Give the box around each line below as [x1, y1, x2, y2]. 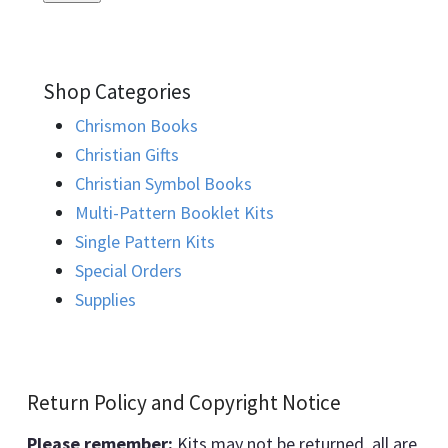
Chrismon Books [75, 114, 198, 138]
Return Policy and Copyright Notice [27, 389, 341, 417]
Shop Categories [43, 78, 191, 106]
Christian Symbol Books [75, 172, 252, 196]
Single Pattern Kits [75, 230, 215, 254]
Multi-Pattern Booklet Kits [75, 201, 274, 225]
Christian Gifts [75, 143, 179, 167]
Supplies [75, 288, 136, 312]
